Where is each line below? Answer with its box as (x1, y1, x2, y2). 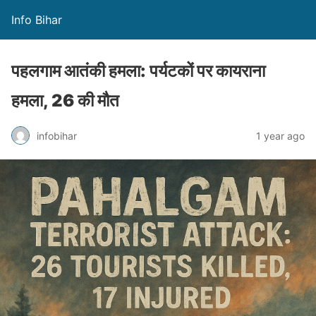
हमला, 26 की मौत (11, 90, 119, 111)
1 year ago (256, 129, 305, 142)
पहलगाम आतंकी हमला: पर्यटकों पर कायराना (11, 61, 265, 81)
